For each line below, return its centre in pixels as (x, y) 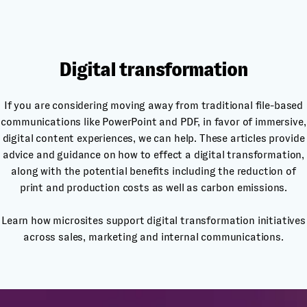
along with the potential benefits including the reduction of (153, 171)
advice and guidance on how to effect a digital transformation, (153, 155)
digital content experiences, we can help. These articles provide (153, 138)
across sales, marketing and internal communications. (153, 237)
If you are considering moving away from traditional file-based (153, 106)
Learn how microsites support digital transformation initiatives (153, 221)
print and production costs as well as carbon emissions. (153, 188)
